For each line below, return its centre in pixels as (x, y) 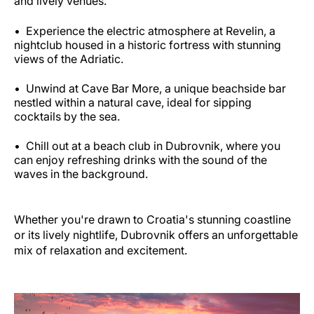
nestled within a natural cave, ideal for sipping (133, 102)
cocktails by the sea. (68, 116)
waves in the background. (82, 173)
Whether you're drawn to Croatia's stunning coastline (152, 219)
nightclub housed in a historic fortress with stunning (148, 45)
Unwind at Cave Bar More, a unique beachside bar (156, 88)
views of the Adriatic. (70, 59)
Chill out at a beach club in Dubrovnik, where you (153, 145)
